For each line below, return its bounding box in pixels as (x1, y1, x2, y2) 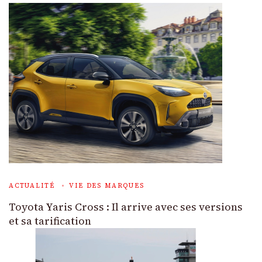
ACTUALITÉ (9, 181, 55, 191)
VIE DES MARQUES (69, 181, 144, 191)
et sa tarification (9, 214, 91, 229)
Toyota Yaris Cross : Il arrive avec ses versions (9, 200, 243, 215)
